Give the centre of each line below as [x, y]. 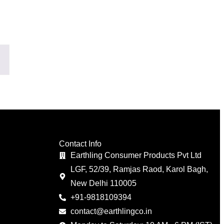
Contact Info [80, 144]
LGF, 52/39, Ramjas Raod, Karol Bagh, [139, 169]
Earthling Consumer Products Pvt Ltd [136, 155]
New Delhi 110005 [103, 183]
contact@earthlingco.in [111, 211]
